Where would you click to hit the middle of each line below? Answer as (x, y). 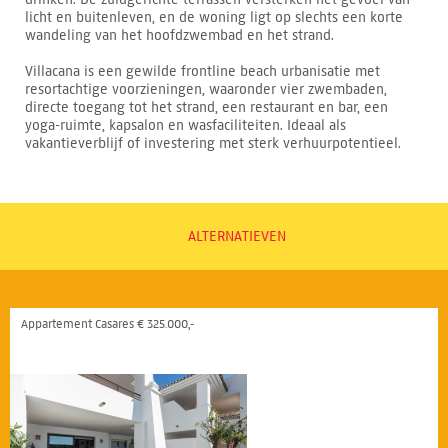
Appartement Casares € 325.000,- (107, 323)
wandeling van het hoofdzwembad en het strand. (179, 35)
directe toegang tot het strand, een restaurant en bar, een (206, 107)
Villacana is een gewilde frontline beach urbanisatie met (202, 71)
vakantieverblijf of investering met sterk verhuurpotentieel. (213, 143)
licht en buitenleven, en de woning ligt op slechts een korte (214, 17)
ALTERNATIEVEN (236, 236)
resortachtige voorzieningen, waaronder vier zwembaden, (206, 89)
